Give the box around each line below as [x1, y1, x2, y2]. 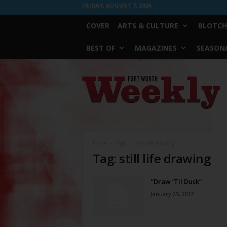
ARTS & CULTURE [117, 21, 178, 30]
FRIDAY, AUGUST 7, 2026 [82, 2, 151, 9]
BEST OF [86, 43, 115, 53]
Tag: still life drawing [92, 150, 211, 167]
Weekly [81, 86, 103, 93]
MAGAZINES [134, 43, 177, 53]
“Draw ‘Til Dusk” [150, 177, 202, 186]
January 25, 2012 [150, 190, 194, 198]
